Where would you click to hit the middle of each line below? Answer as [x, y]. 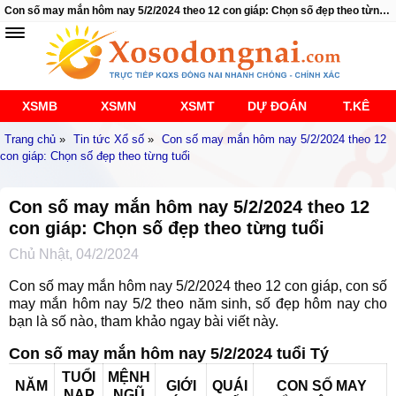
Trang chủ [30, 139]
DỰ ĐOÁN [278, 106]
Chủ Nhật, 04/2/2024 [74, 254]
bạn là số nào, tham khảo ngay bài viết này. [144, 321]
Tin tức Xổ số [109, 139]
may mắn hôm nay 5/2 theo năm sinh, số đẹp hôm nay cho [198, 304]
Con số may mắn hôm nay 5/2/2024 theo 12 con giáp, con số [198, 286]
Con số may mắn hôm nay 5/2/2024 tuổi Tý [169, 354]
